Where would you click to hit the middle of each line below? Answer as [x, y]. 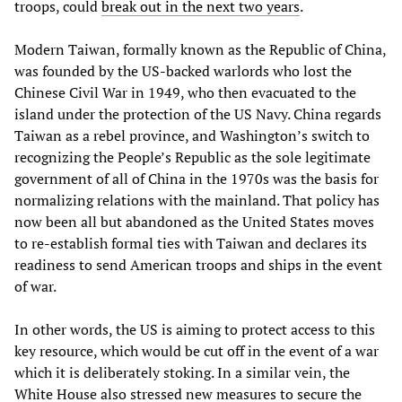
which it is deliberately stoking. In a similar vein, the [182, 372]
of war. [35, 286]
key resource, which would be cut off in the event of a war [197, 350]
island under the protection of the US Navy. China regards [198, 114]
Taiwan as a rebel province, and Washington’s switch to [192, 135]
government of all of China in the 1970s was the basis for [197, 178]
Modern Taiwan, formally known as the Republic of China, [200, 49]
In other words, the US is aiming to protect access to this [195, 329]
